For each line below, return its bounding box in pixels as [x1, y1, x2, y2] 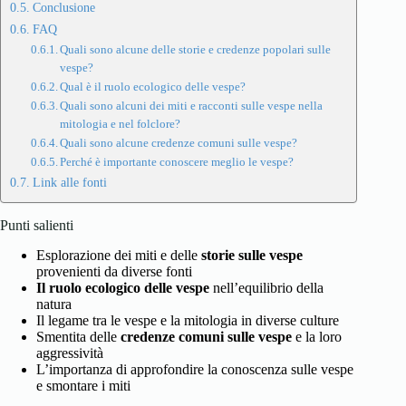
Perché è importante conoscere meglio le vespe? [60, 155, 295, 169]
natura [36, 296, 72, 313]
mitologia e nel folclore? [60, 117, 181, 131]
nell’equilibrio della [209, 280, 324, 296]
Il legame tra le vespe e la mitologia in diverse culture [36, 313, 339, 329]
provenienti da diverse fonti [36, 264, 192, 280]
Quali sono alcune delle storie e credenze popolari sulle [60, 43, 332, 57]
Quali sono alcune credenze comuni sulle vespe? [60, 136, 298, 150]
